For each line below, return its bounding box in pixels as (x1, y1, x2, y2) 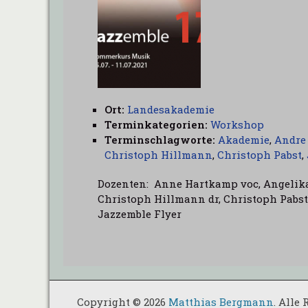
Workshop (210, 118, 264, 131)
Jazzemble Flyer (98, 207, 187, 221)
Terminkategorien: (104, 118, 208, 131)
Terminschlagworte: (104, 133, 215, 146)
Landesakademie (127, 102, 214, 116)
